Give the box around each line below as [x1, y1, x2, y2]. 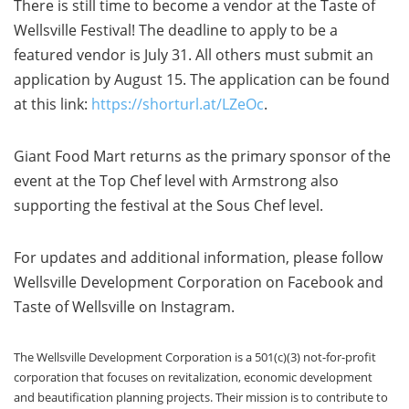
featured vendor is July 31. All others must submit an [14, 45, 373, 66]
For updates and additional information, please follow [14, 247, 383, 268]
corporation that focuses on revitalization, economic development [14, 369, 372, 386]
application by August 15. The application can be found [14, 69, 390, 90]
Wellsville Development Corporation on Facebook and [14, 272, 383, 293]
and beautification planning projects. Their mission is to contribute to [14, 389, 388, 406]
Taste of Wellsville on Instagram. [14, 297, 235, 318]
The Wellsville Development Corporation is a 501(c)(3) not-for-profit [14, 349, 376, 366]
